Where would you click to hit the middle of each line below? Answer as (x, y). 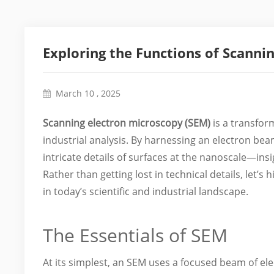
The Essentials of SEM (135, 235)
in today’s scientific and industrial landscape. (146, 191)
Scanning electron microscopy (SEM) (127, 123)
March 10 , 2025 (88, 93)
